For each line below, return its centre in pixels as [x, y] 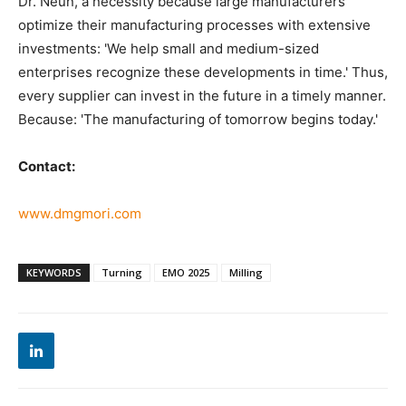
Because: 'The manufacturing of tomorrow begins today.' [198, 120]
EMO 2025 [186, 273]
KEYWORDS [54, 273]
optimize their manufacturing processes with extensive [194, 25]
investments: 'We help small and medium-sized [169, 49]
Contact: [47, 167]
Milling [246, 273]
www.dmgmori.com [80, 214]
